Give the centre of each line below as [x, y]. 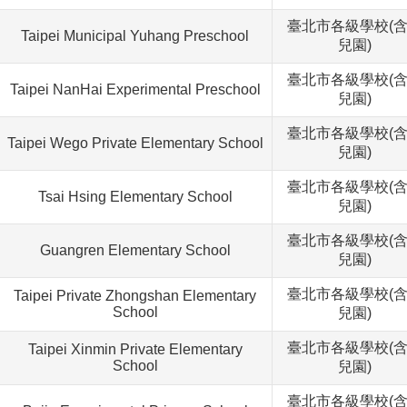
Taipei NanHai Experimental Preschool [135, 90]
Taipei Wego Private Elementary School [135, 144]
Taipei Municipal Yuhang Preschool [135, 36]
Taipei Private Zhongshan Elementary [135, 296]
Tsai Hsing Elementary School [135, 197]
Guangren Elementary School [135, 251]
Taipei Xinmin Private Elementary [135, 350]
